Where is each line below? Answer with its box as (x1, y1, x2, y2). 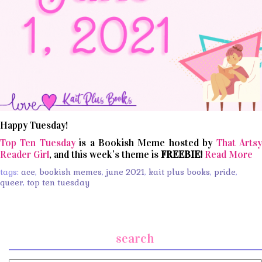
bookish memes (39, 166, 102, 177)
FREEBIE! (161, 148, 202, 161)
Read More (205, 148, 253, 161)
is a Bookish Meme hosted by (75, 136, 216, 149)
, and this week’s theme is (49, 148, 161, 161)
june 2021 (106, 166, 144, 177)
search (116, 230, 155, 246)
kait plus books (149, 166, 210, 177)
